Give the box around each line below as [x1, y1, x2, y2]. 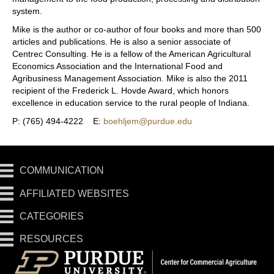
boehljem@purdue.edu [103, 116, 192, 127]
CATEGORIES [20, 211, 84, 222]
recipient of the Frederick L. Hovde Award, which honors [12, 86, 229, 96]
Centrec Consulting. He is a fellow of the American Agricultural [12, 49, 251, 59]
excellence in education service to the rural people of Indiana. [12, 98, 250, 108]
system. [12, 6, 42, 17]
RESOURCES [20, 234, 84, 245]
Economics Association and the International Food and [12, 61, 223, 72]
